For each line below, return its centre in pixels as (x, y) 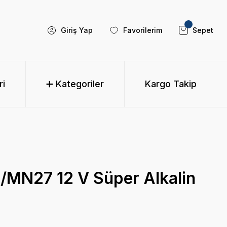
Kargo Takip (171, 84)
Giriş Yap (77, 30)
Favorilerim (142, 30)
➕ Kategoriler (75, 84)
